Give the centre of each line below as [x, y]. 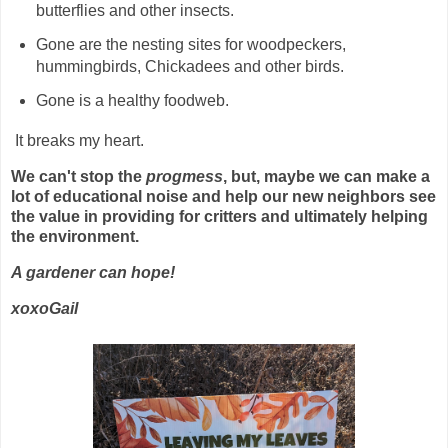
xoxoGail [44, 308]
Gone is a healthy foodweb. [132, 100]
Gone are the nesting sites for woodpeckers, [190, 44]
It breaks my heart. [77, 141]
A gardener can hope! [95, 272]
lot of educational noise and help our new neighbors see [223, 197]
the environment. [75, 237]
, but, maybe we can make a [326, 177]
